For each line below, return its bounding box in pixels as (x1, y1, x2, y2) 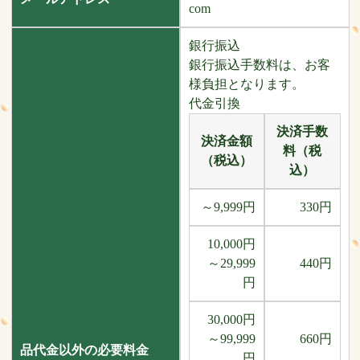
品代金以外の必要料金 (19, 343, 149, 357)
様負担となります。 (188, 77, 305, 91)
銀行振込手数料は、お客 (188, 58, 330, 72)
